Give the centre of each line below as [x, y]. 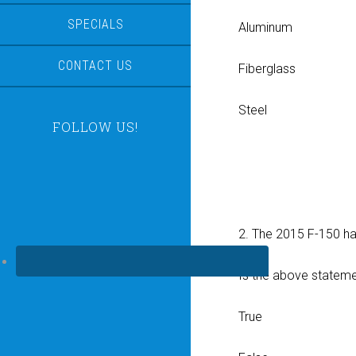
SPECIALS [95, 24]
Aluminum [265, 27]
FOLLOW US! [95, 127]
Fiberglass [267, 69]
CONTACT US [95, 66]
